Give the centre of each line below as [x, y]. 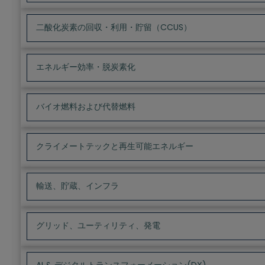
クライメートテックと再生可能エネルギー [115, 146]
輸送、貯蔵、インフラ [77, 186]
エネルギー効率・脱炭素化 [86, 67]
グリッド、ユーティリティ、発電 [98, 226]
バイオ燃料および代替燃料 [86, 107]
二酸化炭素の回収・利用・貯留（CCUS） [114, 28]
